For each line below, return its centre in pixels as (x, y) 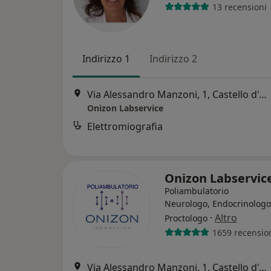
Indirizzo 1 (106, 59)
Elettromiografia (125, 127)
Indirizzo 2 (173, 59)
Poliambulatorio (197, 191)
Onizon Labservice (125, 108)
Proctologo (186, 218)
